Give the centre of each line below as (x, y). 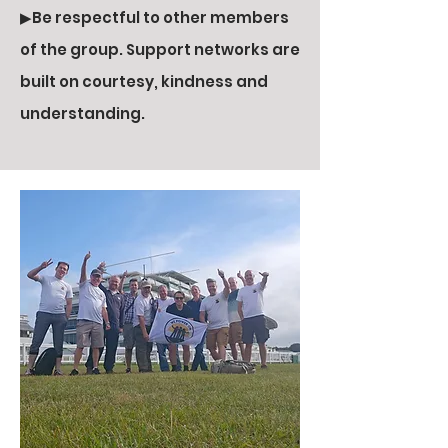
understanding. (82, 113)
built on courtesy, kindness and (144, 81)
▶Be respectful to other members (154, 17)
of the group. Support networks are (160, 49)
